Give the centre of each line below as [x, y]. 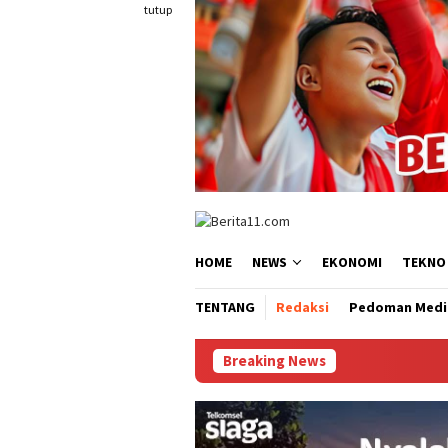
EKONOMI [352, 261]
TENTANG [225, 306]
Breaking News [274, 360]
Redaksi [302, 306]
